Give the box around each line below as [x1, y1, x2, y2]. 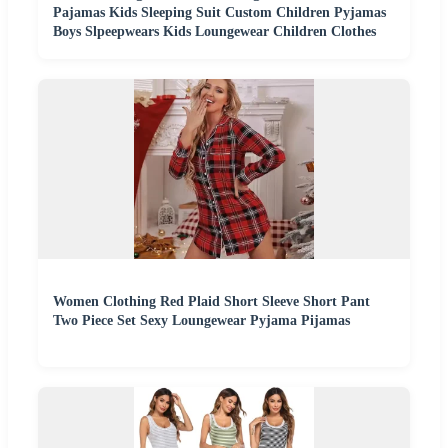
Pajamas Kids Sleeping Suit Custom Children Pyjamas [53, 5, 386, 21]
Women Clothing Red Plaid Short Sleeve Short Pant [53, 294, 370, 310]
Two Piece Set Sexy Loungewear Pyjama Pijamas [53, 313, 350, 329]
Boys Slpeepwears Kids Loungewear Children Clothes [53, 24, 376, 40]
